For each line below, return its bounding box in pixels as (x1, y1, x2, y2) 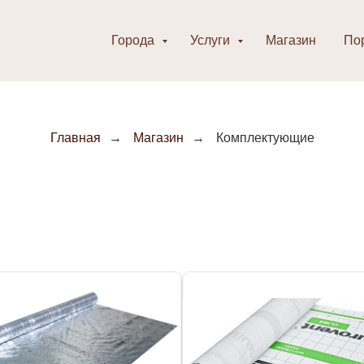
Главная (50, 131, 101, 145)
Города (111, 33, 158, 47)
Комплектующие (215, 131, 314, 145)
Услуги (190, 33, 233, 47)
